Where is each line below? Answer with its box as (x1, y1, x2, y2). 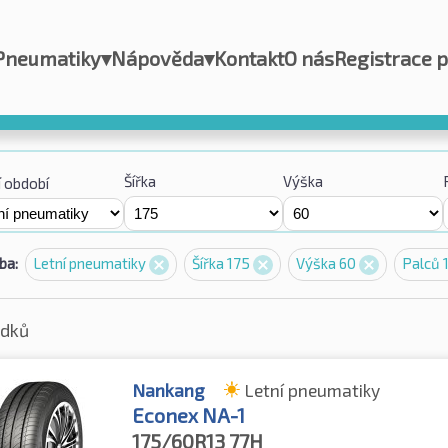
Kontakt (214, 45, 285, 70)
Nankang (132, 379, 205, 402)
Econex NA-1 (132, 403, 246, 428)
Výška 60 (296, 254, 360, 272)
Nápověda (111, 45, 205, 70)
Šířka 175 (192, 254, 254, 272)
